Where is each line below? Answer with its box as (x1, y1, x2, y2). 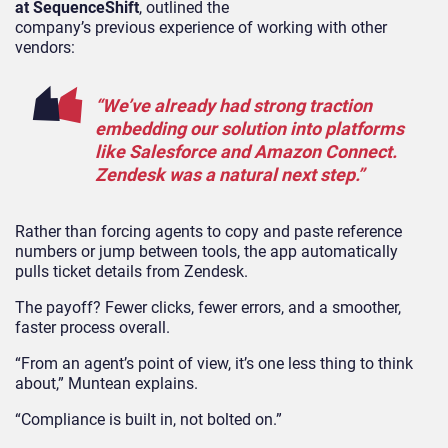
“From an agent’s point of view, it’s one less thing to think (15, 353, 413, 373)
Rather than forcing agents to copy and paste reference (15, 221, 402, 241)
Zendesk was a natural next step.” (95, 163, 364, 185)
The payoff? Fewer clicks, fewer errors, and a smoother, (15, 297, 401, 317)
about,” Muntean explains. (15, 373, 202, 393)
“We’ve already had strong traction (95, 94, 372, 116)
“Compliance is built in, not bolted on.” (15, 409, 286, 429)
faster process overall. (15, 317, 174, 337)
